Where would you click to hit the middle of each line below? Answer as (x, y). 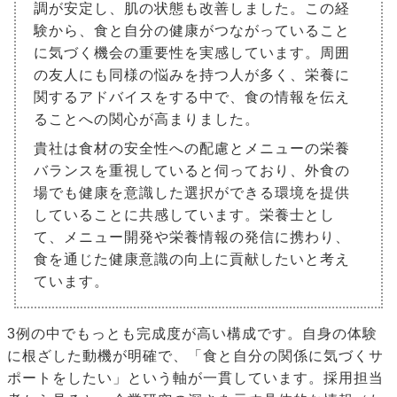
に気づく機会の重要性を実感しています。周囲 (192, 53)
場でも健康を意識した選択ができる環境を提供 (192, 193)
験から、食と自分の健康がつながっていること (192, 31)
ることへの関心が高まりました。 (147, 120)
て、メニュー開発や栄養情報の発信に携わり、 (192, 237)
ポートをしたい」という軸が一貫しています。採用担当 (195, 378)
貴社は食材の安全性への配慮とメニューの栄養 (192, 149)
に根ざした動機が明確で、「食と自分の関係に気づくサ (195, 356)
